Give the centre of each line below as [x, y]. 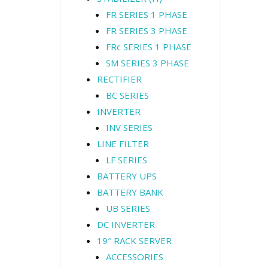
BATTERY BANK [130, 192]
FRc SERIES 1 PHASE [149, 47]
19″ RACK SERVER [134, 240]
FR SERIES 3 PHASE [147, 31]
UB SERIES [128, 208]
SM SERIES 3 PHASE [147, 63]
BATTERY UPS [127, 176]
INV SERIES [129, 127]
